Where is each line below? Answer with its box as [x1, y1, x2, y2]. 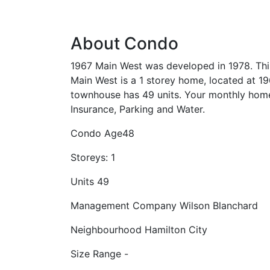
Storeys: [71, 151, 108, 163]
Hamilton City [145, 224, 207, 236]
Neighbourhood [71, 224, 142, 236]
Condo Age [71, 127, 122, 139]
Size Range [71, 248, 121, 260]
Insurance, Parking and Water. [71, 103, 205, 115]
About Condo [71, 33, 178, 54]
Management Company [71, 199, 177, 212]
